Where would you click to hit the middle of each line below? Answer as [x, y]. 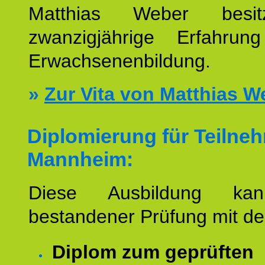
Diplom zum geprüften [153, 252]
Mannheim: [80, 159]
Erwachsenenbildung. [119, 61]
